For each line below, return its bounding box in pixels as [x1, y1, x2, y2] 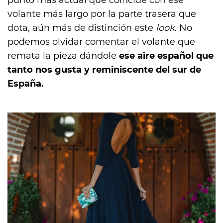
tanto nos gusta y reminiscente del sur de [7, 64, 201, 75]
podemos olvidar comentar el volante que [7, 36, 195, 47]
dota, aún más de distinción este [7, 22, 156, 33]
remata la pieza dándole [7, 50, 119, 61]
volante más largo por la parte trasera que [7, 8, 196, 19]
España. [7, 78, 46, 89]
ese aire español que [119, 50, 214, 61]
